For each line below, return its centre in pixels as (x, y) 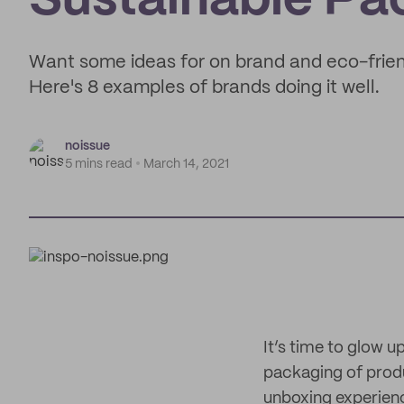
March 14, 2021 (186, 164)
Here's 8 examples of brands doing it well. (204, 88)
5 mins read (99, 164)
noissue (87, 146)
